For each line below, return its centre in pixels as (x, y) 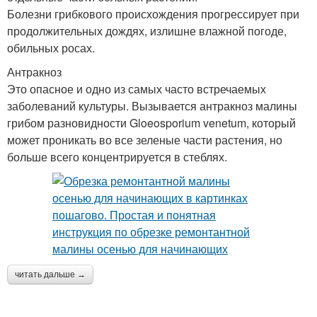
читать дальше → (50, 275)
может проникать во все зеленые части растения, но (145, 140)
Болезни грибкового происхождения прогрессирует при (153, 14)
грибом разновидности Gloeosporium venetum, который (151, 123)
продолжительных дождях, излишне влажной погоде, (147, 31)
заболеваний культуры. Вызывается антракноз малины (152, 106)
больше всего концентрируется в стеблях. (117, 157)
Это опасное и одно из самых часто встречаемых (137, 89)
